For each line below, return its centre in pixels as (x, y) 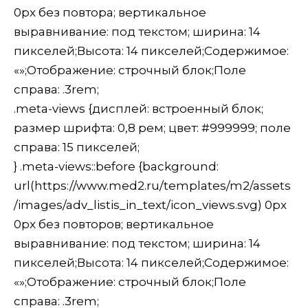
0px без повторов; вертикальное (114, 224)
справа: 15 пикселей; (77, 147)
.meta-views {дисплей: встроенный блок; (139, 109)
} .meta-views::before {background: (116, 167)
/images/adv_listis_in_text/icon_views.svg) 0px (150, 205)
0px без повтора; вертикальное (110, 13)
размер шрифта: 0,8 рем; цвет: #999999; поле (152, 128)
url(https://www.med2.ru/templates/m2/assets (152, 186)
